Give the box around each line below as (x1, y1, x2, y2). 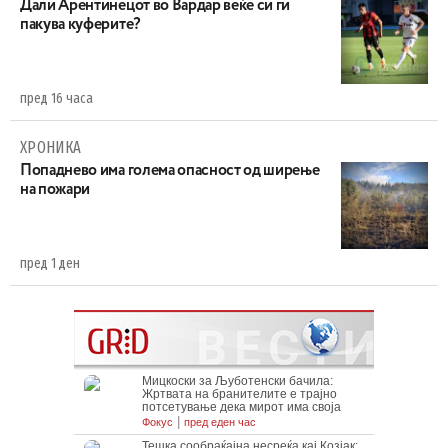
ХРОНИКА (20, 138, 82, 157)
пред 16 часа (20, 90, 93, 107)
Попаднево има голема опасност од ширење (20, 163, 320, 179)
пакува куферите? (20, 17, 141, 33)
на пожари (20, 182, 91, 198)
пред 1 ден (20, 255, 80, 272)
